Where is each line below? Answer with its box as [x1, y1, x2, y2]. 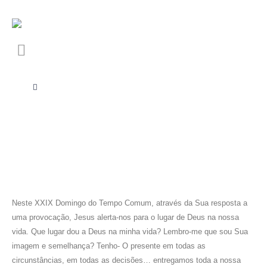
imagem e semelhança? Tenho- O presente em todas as [12, 241, 206, 250]
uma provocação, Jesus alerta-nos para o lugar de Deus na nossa [12, 213, 239, 222]
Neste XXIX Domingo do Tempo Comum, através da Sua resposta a [12, 198, 247, 207]
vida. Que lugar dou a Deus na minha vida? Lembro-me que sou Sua [12, 227, 248, 236]
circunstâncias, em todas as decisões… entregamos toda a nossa [12, 256, 241, 265]
